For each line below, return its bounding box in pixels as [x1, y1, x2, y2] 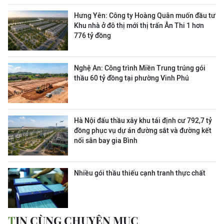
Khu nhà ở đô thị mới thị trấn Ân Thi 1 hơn [74, 21, 204, 29]
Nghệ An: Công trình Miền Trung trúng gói [74, 64, 205, 72]
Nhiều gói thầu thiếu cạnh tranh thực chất [74, 169, 205, 177]
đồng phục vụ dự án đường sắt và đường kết [74, 126, 211, 134]
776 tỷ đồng [74, 31, 111, 39]
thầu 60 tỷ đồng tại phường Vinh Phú [74, 74, 189, 82]
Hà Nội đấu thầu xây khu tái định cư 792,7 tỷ [74, 116, 212, 124]
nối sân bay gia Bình [74, 136, 137, 144]
